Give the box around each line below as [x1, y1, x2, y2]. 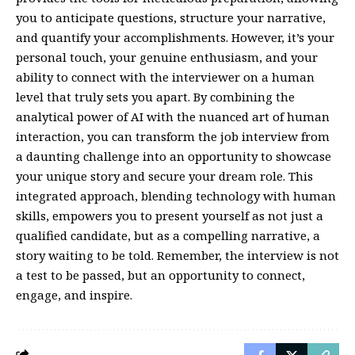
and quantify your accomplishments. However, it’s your [16, 29, 334, 45]
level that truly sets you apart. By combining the [16, 88, 295, 105]
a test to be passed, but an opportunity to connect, [16, 266, 305, 283]
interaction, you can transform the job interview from [16, 128, 330, 144]
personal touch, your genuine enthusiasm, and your [16, 48, 318, 65]
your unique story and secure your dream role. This [16, 167, 313, 184]
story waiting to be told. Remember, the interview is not [16, 246, 339, 263]
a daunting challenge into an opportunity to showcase [16, 147, 331, 164]
